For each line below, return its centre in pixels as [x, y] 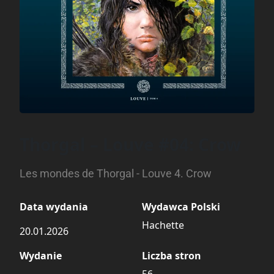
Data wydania [54, 206]
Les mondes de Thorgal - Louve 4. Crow [116, 173]
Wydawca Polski [181, 206]
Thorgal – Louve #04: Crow [130, 144]
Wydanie [41, 255]
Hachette [163, 225]
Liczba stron [172, 255]
